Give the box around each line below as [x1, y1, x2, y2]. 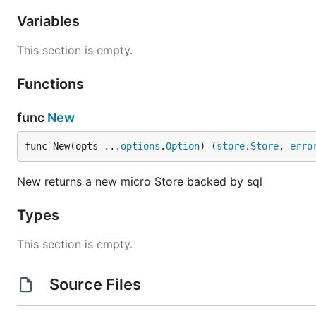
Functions [17, 75, 87, 92]
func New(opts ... [25, 140, 121, 152]
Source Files [45, 275, 145, 293]
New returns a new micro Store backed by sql [17, 174, 262, 188]
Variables [17, 13, 83, 30]
